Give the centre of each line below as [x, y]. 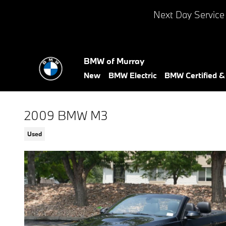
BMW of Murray [114, 61]
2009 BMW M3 [66, 115]
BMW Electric [132, 75]
